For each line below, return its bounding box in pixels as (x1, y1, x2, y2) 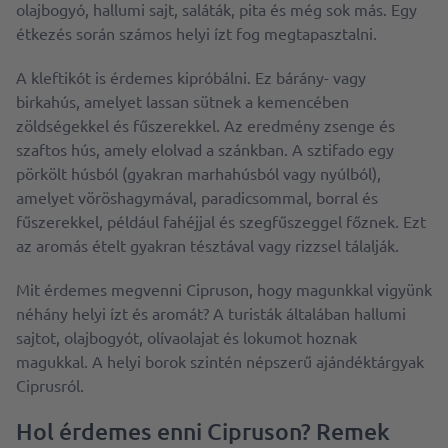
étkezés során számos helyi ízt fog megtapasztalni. (16, 23, 377, 43)
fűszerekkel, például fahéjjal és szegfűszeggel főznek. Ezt (16, 211, 426, 231)
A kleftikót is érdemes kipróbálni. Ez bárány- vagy (16, 67, 366, 87)
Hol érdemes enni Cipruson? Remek (16, 417, 390, 445)
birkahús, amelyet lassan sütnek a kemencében (16, 91, 349, 111)
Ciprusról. (16, 375, 84, 395)
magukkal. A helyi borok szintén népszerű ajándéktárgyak (16, 351, 424, 371)
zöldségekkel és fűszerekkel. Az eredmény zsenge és (16, 115, 395, 135)
